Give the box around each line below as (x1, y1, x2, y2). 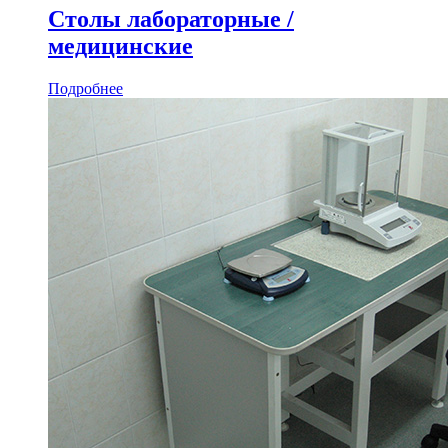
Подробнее (48, 79, 123, 97)
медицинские (48, 32, 193, 59)
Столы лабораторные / (48, 5, 294, 32)
